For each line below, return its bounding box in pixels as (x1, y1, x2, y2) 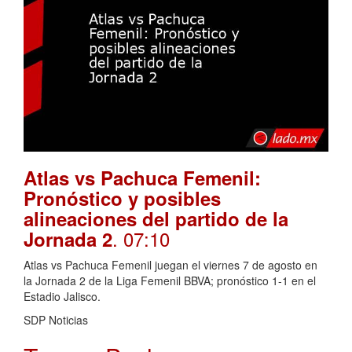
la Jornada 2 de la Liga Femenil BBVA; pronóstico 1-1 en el (24, 272, 316, 288)
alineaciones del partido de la (24, 204, 288, 232)
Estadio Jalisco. (24, 288, 101, 304)
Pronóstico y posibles (24, 184, 221, 211)
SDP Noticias (24, 311, 88, 328)
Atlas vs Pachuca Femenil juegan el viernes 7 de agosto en (24, 256, 317, 273)
